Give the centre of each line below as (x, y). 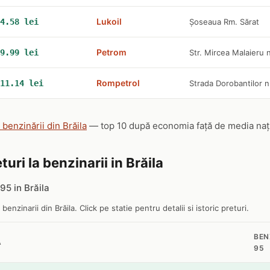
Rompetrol (118, 83)
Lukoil (109, 21)
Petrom (111, 52)
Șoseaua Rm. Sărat (224, 22)
